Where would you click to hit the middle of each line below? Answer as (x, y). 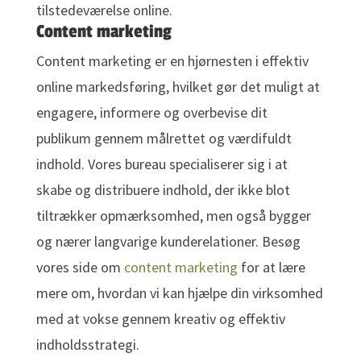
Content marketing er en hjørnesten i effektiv (172, 61)
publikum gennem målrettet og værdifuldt (164, 139)
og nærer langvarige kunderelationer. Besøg (168, 242)
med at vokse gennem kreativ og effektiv (160, 319)
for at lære (271, 268)
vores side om (80, 268)
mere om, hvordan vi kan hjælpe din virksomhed (179, 293)
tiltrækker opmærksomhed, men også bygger (173, 216)
